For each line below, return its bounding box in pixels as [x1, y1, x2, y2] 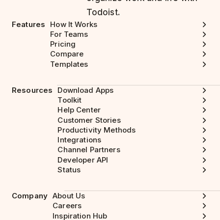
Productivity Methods [57, 125, 136, 135]
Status [57, 165, 81, 174]
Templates [50, 59, 88, 69]
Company [12, 191, 48, 200]
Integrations [57, 135, 102, 145]
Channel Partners [57, 145, 120, 155]
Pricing [50, 39, 76, 49]
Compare [50, 49, 84, 59]
